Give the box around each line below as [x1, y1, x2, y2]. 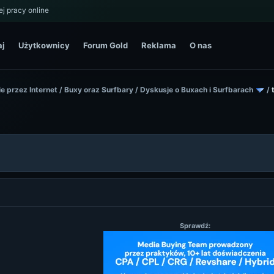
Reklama [141, 40, 177, 50]
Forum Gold [83, 40, 128, 50]
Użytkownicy [18, 40, 70, 50]
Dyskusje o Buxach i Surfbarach [140, 85, 253, 94]
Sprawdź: [180, 221, 210, 230]
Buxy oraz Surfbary [64, 85, 133, 94]
